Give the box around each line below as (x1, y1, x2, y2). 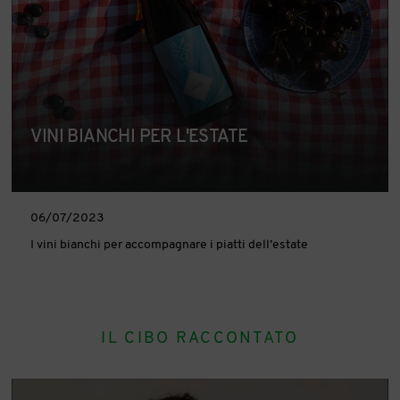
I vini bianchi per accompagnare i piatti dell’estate (30, 237, 309, 252)
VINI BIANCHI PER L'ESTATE (30, 128, 248, 146)
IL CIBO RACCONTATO (101, 330, 299, 346)
